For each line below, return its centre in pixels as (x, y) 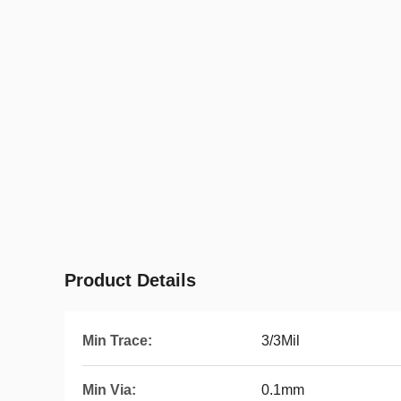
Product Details (130, 280)
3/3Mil (281, 341)
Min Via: (109, 390)
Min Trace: (117, 341)
